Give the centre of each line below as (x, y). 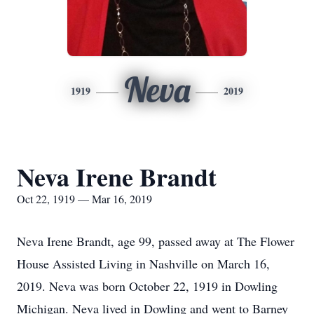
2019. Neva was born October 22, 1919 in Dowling (147, 286)
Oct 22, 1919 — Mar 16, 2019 (84, 199)
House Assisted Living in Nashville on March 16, (143, 264)
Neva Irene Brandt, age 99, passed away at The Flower (156, 241)
